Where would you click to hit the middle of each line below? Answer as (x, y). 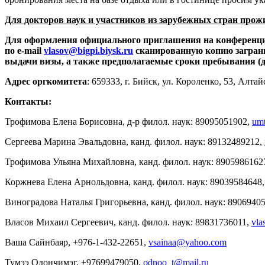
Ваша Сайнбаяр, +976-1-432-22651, (77, 242)
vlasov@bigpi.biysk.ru (88, 50)
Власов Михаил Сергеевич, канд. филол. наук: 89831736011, (128, 222)
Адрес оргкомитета (46, 81)
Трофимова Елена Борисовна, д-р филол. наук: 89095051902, (128, 121)
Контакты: (28, 101)
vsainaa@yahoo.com (188, 242)
